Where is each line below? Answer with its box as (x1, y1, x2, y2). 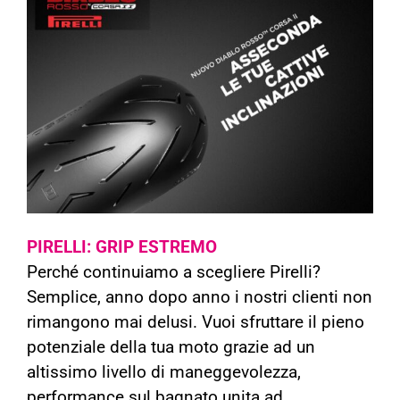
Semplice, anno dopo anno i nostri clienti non (27, 287, 372, 307)
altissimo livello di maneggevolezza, (27, 362, 301, 382)
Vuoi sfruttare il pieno (202, 312, 364, 332)
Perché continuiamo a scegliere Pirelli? (27, 262, 321, 282)
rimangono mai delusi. (27, 312, 202, 332)
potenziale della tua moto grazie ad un (27, 337, 315, 357)
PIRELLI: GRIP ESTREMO (27, 237, 217, 257)
